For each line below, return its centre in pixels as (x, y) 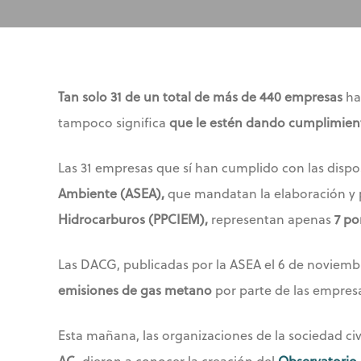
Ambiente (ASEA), (111, 193)
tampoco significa (114, 122)
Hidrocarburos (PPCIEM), (133, 219)
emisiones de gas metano (135, 290)
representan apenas (271, 219)
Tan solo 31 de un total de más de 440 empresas (200, 97)
